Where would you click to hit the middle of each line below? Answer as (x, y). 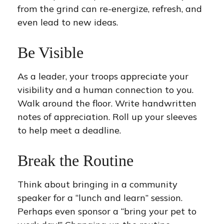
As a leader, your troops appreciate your (103, 76)
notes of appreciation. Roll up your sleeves (107, 117)
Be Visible (50, 53)
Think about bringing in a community (97, 184)
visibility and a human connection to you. (105, 90)
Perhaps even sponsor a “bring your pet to (107, 211)
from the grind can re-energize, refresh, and (110, 9)
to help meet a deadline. (69, 130)
